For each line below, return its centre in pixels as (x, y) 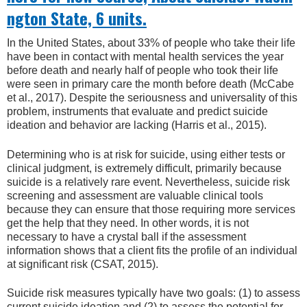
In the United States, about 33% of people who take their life (151, 43)
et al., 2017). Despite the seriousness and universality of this (152, 98)
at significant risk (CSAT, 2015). (83, 264)
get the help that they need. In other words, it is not (128, 223)
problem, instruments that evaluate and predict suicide (137, 112)
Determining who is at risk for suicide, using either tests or (146, 154)
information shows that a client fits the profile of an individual (152, 250)
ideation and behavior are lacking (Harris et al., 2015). (137, 125)
